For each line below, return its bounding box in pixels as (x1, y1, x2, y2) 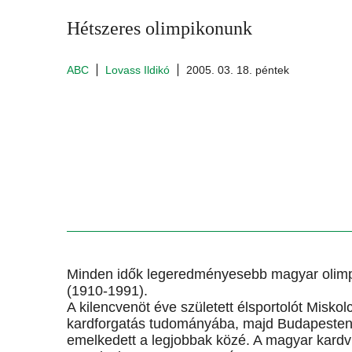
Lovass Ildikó (105, 64, 170, 76)
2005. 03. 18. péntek (186, 64, 289, 76)
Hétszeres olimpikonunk (67, 18, 252, 38)
